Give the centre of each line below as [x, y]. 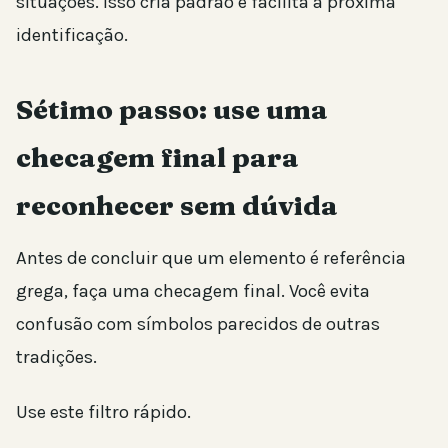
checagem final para [157, 157]
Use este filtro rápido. [103, 411]
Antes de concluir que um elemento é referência [211, 257]
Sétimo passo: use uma [172, 109]
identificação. [72, 34]
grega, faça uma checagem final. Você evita [193, 290]
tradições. [56, 356]
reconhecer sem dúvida [177, 205]
